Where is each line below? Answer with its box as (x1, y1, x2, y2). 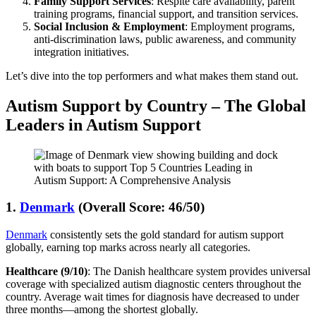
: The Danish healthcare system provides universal (87, 265, 310, 277)
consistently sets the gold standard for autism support (47, 228, 284, 241)
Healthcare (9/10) (6, 265, 87, 277)
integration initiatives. (34, 45, 129, 58)
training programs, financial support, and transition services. (34, 7, 298, 20)
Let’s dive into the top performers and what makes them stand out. (6, 69, 298, 82)
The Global (224, 96, 306, 115)
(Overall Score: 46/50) (75, 200, 205, 215)
